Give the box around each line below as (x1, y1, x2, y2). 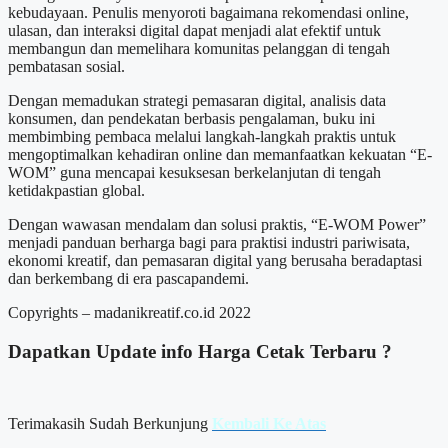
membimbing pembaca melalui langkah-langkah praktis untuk (8, 128, 396, 145)
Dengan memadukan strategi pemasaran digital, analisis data (8, 92, 386, 109)
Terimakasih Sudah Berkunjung (8, 415, 212, 433)
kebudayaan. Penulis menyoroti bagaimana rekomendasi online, (8, 4, 409, 21)
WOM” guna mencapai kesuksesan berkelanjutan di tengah (8, 164, 381, 181)
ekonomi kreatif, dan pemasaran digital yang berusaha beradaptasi (8, 252, 422, 269)
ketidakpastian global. (8, 182, 145, 199)
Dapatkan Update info (8, 340, 198, 362)
